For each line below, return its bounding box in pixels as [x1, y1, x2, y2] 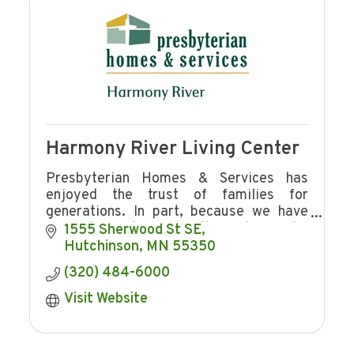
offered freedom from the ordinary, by [46, 220, 308, 239]
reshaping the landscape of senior [46, 236, 308, 255]
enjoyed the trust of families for [46, 186, 308, 205]
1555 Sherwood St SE [63, 221, 201, 240]
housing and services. [46, 253, 183, 272]
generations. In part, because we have [46, 203, 308, 222]
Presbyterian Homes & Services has [46, 170, 308, 189]
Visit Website [63, 290, 148, 309]
